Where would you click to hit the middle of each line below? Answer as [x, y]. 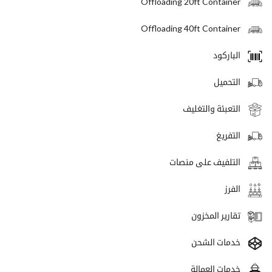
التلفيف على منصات [205, 161]
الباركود [227, 55]
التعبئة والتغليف [212, 108]
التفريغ [228, 135]
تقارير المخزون [216, 215]
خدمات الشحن [216, 242]
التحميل [227, 81]
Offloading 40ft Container [191, 28]
